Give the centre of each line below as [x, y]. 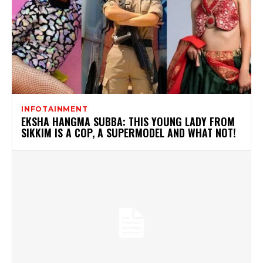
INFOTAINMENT [55, 109]
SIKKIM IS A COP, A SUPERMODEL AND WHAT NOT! [129, 132]
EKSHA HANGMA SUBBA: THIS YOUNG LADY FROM [128, 121]
